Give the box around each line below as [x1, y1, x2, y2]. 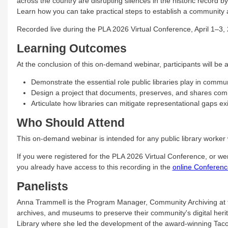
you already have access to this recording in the [16, 162, 173, 171]
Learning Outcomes [16, 42, 127, 55]
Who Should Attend [16, 116, 125, 129]
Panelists [16, 180, 68, 193]
